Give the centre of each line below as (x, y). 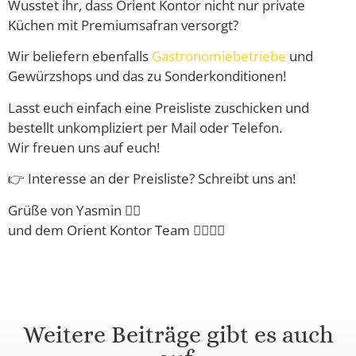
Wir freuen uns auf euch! (84, 147)
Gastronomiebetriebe (221, 56)
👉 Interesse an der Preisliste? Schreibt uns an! (152, 179)
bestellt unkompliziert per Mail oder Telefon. (145, 127)
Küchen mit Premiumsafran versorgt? (123, 25)
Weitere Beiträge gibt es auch (178, 335)
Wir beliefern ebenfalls (80, 56)
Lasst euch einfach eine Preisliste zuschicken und (159, 107)
